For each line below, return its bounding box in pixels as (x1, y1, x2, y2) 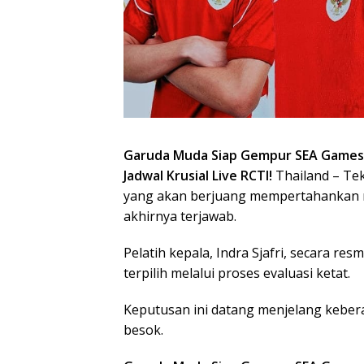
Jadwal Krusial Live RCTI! (123, 167, 275, 184)
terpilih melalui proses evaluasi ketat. (123, 264, 350, 282)
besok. (123, 321, 163, 339)
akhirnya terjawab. (123, 207, 236, 225)
